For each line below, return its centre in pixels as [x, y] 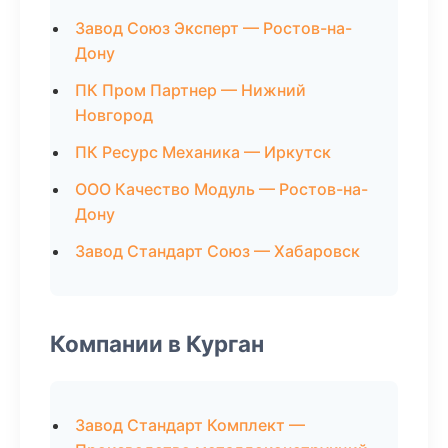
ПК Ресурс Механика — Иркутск [203, 152]
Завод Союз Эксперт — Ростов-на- [213, 28]
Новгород [114, 115]
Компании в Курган [157, 343]
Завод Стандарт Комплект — [190, 425]
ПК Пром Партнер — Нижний [190, 90]
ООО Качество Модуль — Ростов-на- [221, 189]
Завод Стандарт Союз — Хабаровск [217, 251]
